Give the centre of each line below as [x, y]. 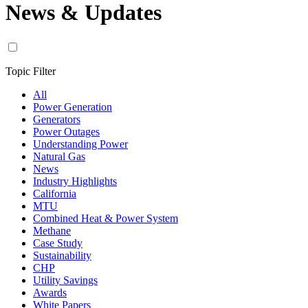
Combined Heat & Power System [106, 218]
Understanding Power [80, 144]
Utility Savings [65, 280]
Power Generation [73, 107]
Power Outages [66, 132]
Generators [57, 119]
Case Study [58, 243]
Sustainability [62, 255]
